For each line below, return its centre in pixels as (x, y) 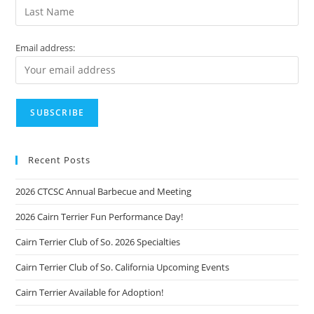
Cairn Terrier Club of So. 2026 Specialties (98, 241)
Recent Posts (60, 159)
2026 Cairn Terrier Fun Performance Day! (100, 216)
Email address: (46, 47)
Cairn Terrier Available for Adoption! (90, 292)
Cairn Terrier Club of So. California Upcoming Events (123, 267)
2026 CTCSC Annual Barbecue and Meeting (104, 191)
